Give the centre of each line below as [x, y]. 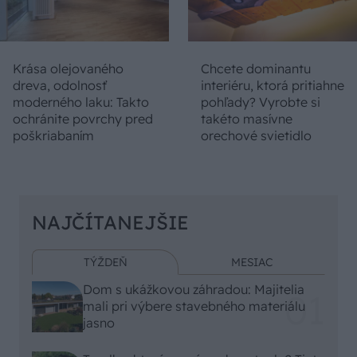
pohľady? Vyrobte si [261, 102]
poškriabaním [53, 135]
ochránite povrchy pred [83, 118]
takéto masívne [247, 118]
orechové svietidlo [256, 135]
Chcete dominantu [256, 68]
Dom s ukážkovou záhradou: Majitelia [194, 290]
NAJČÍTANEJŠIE [110, 222]
